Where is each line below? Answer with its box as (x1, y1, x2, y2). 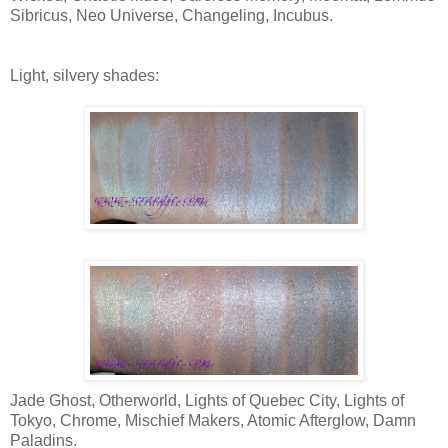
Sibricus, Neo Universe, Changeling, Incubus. (10, 6, 333, 24)
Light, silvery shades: (10, 66, 159, 84)
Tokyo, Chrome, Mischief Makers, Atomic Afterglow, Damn (10, 411, 416, 429)
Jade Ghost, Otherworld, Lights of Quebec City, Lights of (10, 391, 404, 409)
